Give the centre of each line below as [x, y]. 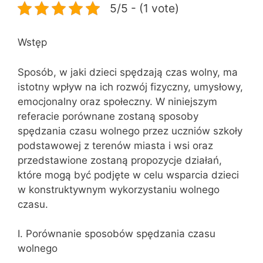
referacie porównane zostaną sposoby [108, 116]
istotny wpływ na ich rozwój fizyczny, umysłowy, [130, 87]
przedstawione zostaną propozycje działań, [120, 160]
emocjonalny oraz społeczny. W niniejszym [117, 101]
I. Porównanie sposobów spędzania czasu [117, 234]
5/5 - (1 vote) [144, 8]
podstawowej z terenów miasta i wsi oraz [115, 145]
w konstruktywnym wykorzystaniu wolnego [119, 189]
